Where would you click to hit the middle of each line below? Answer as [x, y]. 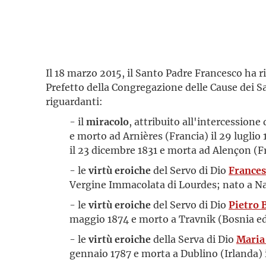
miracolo [107, 121]
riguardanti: [74, 101]
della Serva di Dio [192, 239]
